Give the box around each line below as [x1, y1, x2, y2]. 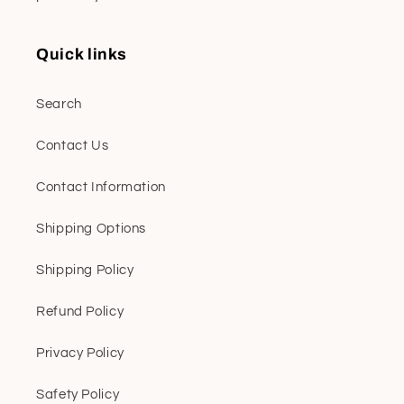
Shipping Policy [36, 263, 134, 278]
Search [36, 97, 82, 112]
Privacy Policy [36, 346, 124, 361]
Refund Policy [36, 305, 124, 319]
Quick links [36, 45, 127, 63]
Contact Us [36, 139, 109, 153]
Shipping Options [36, 222, 147, 236]
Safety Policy [36, 388, 120, 402]
